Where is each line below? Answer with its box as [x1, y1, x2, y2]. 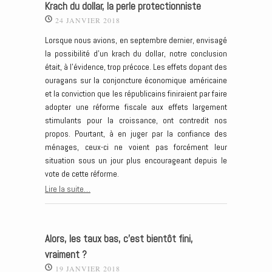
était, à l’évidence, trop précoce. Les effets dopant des [45, 61, 227, 73]
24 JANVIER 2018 [55, 15, 120, 25]
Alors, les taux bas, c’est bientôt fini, [45, 232, 193, 245]
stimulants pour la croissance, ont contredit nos [45, 115, 227, 126]
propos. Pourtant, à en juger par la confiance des [45, 128, 227, 140]
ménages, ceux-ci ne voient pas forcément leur [45, 141, 227, 153]
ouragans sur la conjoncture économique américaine [45, 75, 227, 86]
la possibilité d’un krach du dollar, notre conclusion [45, 48, 227, 59]
